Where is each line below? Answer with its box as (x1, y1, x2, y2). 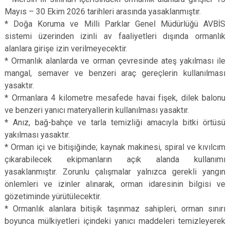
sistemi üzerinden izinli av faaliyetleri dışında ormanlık (5, 31, 225, 41)
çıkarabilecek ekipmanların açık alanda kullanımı (5, 155, 225, 164)
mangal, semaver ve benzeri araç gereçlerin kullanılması (5, 68, 225, 78)
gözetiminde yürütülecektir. (5, 191, 101, 201)
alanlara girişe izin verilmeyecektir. (5, 44, 127, 53)
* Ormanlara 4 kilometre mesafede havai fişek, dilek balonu (5, 93, 225, 103)
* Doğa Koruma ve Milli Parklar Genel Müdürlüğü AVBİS (5, 19, 225, 29)
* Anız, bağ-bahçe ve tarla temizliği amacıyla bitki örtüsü (5, 118, 225, 127)
